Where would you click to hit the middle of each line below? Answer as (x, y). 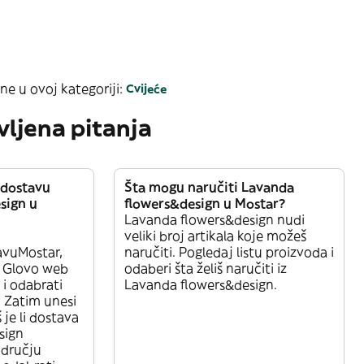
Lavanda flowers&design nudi (214, 219)
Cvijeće (146, 88)
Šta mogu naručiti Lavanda (209, 186)
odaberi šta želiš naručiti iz (206, 268)
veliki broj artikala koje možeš (215, 235)
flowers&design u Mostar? (205, 203)
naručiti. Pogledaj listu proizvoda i (229, 251)
